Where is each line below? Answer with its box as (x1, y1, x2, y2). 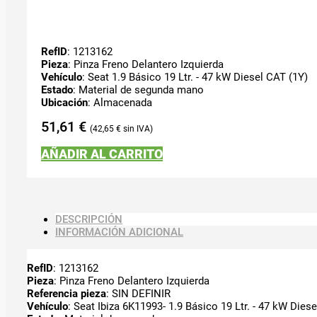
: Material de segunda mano (73, 83, 204, 96)
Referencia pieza (27, 287, 106, 300)
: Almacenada (88, 96, 152, 109)
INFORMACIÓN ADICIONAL (55, 225, 183, 238)
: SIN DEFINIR (106, 287, 171, 300)
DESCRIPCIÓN (55, 212, 122, 226)
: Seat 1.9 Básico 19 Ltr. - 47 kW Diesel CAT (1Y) (82, 70, 308, 83)
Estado (41, 83, 73, 96)
